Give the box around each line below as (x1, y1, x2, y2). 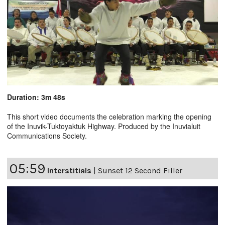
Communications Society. (7, 131, 87, 141)
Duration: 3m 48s (7, 92, 65, 102)
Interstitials (47, 166, 91, 176)
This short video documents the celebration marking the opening (7, 111, 211, 122)
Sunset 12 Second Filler (98, 166, 182, 176)
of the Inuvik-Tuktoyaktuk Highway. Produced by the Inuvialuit (7, 121, 200, 132)
